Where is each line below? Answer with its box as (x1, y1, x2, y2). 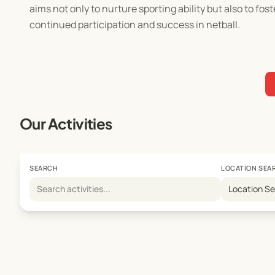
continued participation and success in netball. (29, 18, 240, 32)
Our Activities (20, 114, 112, 133)
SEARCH (29, 163, 58, 173)
